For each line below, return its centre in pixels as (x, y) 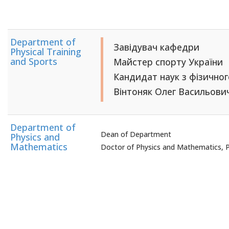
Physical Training (46, 52)
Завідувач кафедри (156, 47)
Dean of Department (136, 134)
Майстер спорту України (168, 62)
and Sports (34, 61)
